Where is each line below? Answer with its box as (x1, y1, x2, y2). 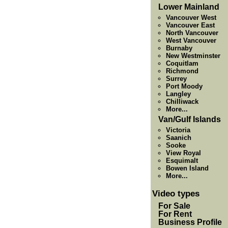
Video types (152, 189, 199, 198)
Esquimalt (166, 157, 198, 164)
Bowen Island (166, 164, 209, 172)
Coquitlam (166, 60, 198, 67)
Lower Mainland (158, 3, 219, 11)
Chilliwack (166, 98, 198, 105)
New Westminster (166, 52, 220, 60)
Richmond (166, 67, 198, 75)
